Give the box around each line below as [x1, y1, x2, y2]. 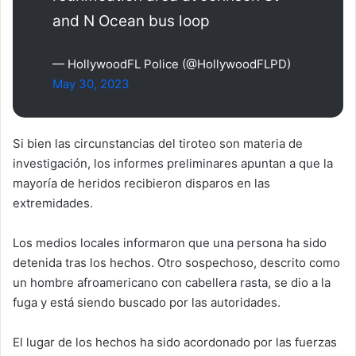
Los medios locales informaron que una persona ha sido [13, 234, 327, 250]
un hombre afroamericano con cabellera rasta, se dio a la [13, 274, 331, 290]
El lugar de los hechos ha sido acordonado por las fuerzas [13, 334, 337, 350]
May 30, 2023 [52, 75, 130, 91]
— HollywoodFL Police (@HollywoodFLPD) [52, 56, 291, 72]
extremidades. [13, 195, 93, 211]
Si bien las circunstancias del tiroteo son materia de [13, 135, 303, 151]
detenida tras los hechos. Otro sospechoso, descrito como [13, 254, 340, 270]
